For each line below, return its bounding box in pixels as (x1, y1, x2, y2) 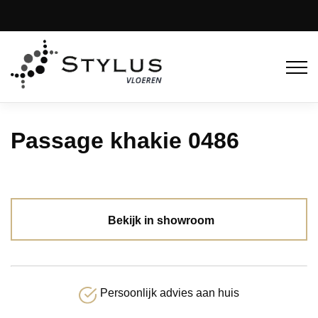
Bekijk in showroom (107, 214, 214, 226)
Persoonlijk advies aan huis (99, 286, 239, 299)
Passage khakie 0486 (11, 127, 239, 153)
